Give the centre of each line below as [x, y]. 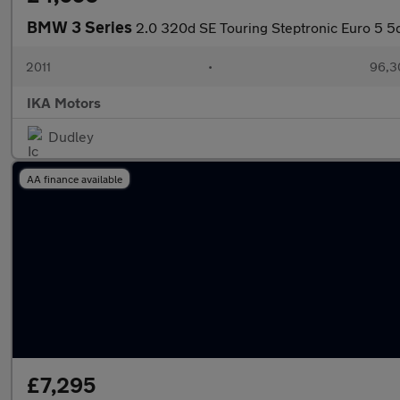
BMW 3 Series [81, 27]
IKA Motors [64, 102]
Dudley [71, 136]
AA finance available [75, 179]
